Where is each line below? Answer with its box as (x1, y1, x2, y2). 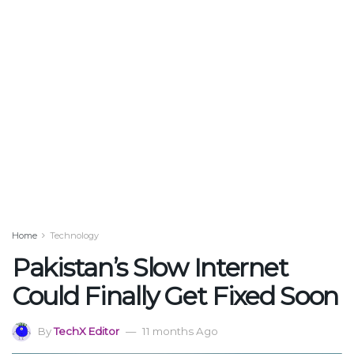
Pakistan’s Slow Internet (12, 252, 288, 283)
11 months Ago (142, 324, 218, 337)
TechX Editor (54, 324, 119, 337)
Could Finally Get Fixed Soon (12, 281, 339, 311)
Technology (50, 230, 99, 241)
